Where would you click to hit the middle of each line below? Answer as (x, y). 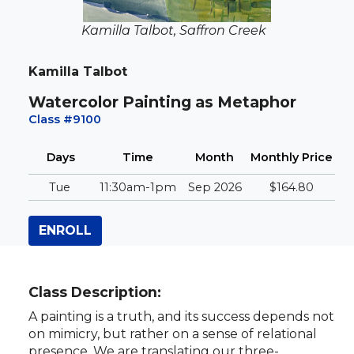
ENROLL (65, 230)
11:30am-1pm (137, 187)
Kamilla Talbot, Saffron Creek (174, 30)
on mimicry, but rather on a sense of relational (173, 333)
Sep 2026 (215, 187)
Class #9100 (65, 119)
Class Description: (95, 292)
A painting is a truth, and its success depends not (181, 316)
